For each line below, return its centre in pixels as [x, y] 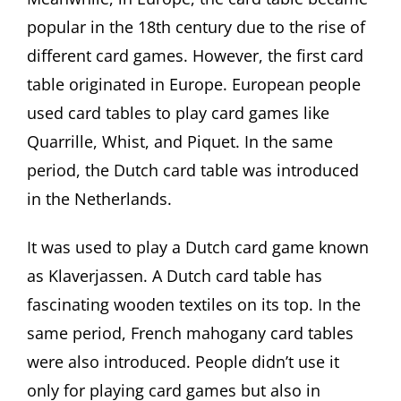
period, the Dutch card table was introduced [193, 171]
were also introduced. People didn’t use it [183, 361]
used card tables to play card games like [178, 113]
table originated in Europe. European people [194, 85]
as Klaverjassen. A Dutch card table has [175, 275]
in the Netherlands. [99, 199]
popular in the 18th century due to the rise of [196, 27]
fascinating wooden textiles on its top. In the [194, 304]
